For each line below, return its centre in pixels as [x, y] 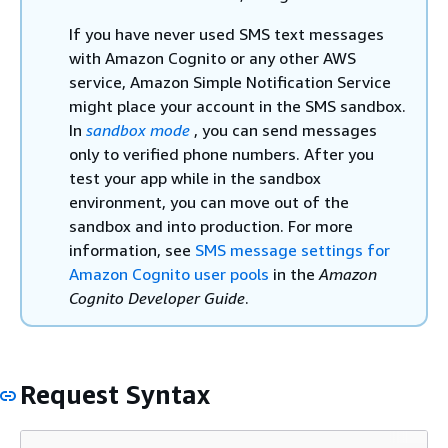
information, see [132, 250]
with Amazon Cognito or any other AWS [212, 58]
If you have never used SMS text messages [226, 34]
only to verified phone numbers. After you [221, 154]
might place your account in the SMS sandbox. [237, 106]
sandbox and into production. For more [211, 226]
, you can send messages [285, 130]
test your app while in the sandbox [195, 178]
